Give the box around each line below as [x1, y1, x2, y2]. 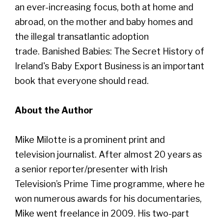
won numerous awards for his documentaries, [15, 193, 202, 204]
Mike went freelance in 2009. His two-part [15, 208, 189, 219]
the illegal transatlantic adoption [15, 31, 149, 42]
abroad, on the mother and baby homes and [15, 16, 193, 27]
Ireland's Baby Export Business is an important [15, 60, 204, 71]
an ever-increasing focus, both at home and [15, 1, 193, 12]
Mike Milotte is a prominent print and [15, 134, 165, 145]
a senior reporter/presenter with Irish [15, 164, 167, 174]
